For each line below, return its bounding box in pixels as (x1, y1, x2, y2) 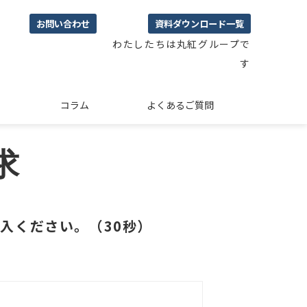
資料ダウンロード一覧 (155, 16, 244, 30)
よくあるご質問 (146, 97, 214, 112)
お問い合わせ (36, 16, 90, 30)
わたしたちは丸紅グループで (112, 36, 251, 51)
